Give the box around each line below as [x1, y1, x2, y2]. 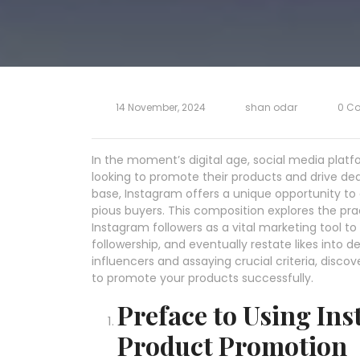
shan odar [245, 100, 297, 114]
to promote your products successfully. [92, 269, 313, 286]
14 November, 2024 [115, 100, 206, 114]
